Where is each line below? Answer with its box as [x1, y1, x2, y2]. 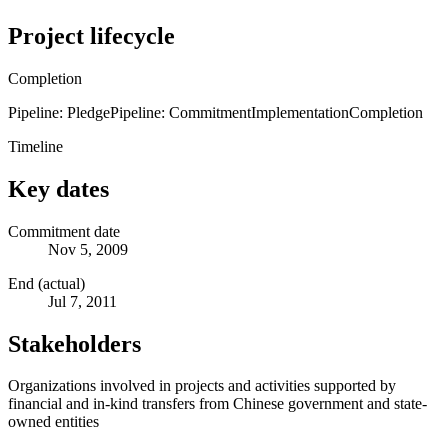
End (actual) [8, 274, 85, 292]
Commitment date [8, 222, 120, 240]
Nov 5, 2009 [48, 240, 128, 258]
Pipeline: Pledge [8, 103, 110, 121]
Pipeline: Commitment [110, 103, 251, 121]
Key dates [8, 175, 109, 202]
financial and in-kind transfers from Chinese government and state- [8, 395, 427, 413]
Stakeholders [8, 330, 141, 357]
